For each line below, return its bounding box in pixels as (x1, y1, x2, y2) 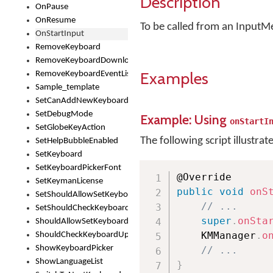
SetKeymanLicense (35, 177, 103, 186)
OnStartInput (35, 29, 84, 38)
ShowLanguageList (35, 257, 103, 266)
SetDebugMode (35, 110, 93, 119)
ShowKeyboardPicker (35, 244, 113, 253)
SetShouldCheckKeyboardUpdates (35, 204, 161, 213)
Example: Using (140, 112, 230, 127)
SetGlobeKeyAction (35, 123, 105, 132)
